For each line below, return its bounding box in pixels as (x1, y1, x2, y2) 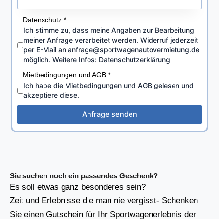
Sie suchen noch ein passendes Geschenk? (10, 172, 158, 180)
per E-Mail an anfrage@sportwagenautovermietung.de (23, 45, 200, 54)
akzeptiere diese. (23, 91, 80, 100)
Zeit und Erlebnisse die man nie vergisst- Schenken (10, 196, 198, 206)
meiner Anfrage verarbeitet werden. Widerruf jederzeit (23, 36, 198, 44)
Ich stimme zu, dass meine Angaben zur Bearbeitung (23, 26, 195, 35)
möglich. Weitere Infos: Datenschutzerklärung (23, 55, 171, 64)
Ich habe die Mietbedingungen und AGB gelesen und (23, 81, 194, 90)
